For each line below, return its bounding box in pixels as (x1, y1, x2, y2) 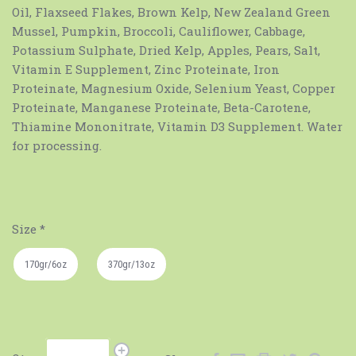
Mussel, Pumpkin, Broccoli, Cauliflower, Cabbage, (12, 22, 305, 39)
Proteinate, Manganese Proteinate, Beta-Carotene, (12, 99, 311, 115)
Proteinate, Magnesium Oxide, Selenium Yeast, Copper (12, 79, 335, 96)
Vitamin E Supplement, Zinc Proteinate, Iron (12, 60, 280, 77)
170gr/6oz (25, 258, 67, 271)
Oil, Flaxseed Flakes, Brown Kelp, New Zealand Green (12, 3, 331, 20)
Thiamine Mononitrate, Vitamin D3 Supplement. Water (12, 118, 342, 134)
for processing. (12, 137, 102, 153)
